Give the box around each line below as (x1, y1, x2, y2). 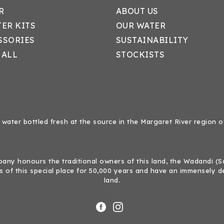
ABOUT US (115, 6, 158, 16)
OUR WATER (115, 20, 165, 30)
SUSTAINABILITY (115, 35, 188, 45)
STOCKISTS (115, 49, 164, 59)
